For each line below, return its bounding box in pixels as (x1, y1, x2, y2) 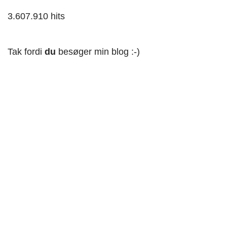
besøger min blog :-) (58, 47, 140, 57)
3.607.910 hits (8, 11, 65, 22)
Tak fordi (8, 47, 45, 57)
